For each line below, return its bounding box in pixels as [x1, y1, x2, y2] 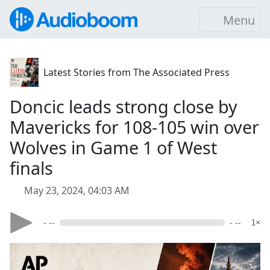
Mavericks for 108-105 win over [10, 115, 259, 139]
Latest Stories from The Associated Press [43, 66, 230, 79]
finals [10, 156, 53, 180]
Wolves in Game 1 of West [10, 136, 217, 159]
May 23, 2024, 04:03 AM [24, 184, 130, 197]
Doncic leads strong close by [10, 95, 237, 118]
